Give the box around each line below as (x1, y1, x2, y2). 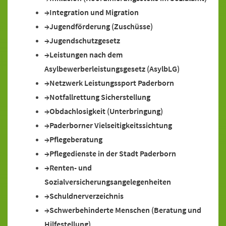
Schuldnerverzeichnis (49, 191, 124, 201)
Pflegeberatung (49, 134, 102, 144)
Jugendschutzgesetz (49, 35, 120, 45)
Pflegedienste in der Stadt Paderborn (49, 148, 176, 158)
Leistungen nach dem (49, 49, 123, 60)
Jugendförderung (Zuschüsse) (49, 21, 153, 31)
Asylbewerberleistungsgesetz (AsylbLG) (44, 64, 180, 74)
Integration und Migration (49, 7, 139, 17)
